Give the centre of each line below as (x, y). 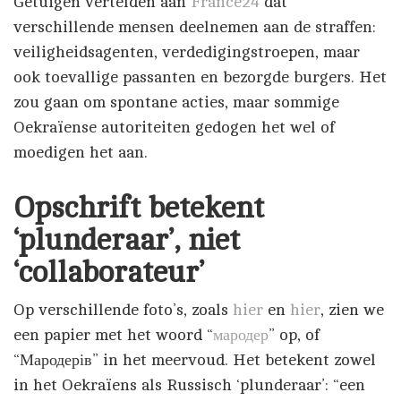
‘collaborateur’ (109, 272)
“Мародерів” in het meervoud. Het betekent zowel (195, 360)
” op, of (294, 335)
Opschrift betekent (139, 208)
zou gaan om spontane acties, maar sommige (176, 102)
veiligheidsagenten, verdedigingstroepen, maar (187, 52)
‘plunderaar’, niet (127, 240)
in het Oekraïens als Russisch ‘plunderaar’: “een (189, 385)
